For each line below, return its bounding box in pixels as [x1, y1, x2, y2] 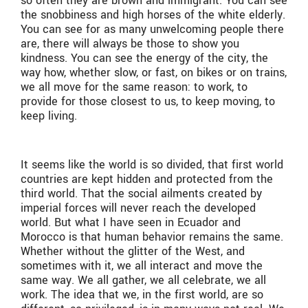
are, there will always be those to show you [21, 36, 239, 52]
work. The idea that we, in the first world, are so [21, 286, 263, 302]
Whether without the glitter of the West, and [21, 243, 245, 259]
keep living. [21, 108, 80, 124]
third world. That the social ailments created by [21, 185, 262, 201]
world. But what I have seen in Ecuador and [21, 214, 241, 230]
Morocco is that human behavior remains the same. [21, 228, 283, 245]
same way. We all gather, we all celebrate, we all [21, 272, 266, 288]
